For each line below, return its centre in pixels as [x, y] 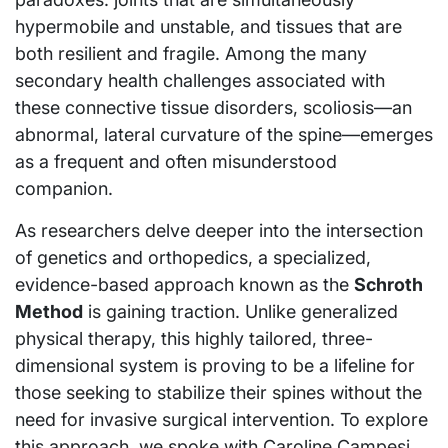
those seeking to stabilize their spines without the [218, 392]
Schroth [388, 284]
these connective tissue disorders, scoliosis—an [213, 107]
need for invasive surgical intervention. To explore [221, 419]
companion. [64, 188]
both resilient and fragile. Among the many [191, 53]
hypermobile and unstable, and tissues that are [208, 26]
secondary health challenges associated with [200, 80]
